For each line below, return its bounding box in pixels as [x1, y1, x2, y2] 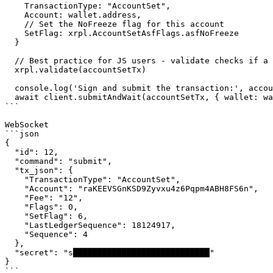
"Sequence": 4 [5, 230, 24, 239]
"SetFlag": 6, [5, 211, 24, 221]
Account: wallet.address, [5, 10, 24, 19]
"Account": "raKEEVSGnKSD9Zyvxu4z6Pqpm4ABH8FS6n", [5, 184, 24, 193]
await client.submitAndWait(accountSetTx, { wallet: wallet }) [5, 93, 15, 102]
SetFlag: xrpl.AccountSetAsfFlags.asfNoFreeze [5, 29, 24, 38]
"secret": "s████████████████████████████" [5, 248, 15, 257]
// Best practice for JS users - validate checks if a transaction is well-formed [5, 56, 15, 65]
